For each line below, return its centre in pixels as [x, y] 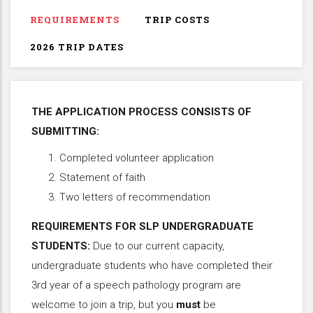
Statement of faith [102, 177]
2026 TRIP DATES [77, 46]
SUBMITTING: [65, 131]
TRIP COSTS [177, 19]
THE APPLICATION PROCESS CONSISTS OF [141, 111]
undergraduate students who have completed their [152, 265]
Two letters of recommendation [135, 197]
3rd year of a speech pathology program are [136, 285]
